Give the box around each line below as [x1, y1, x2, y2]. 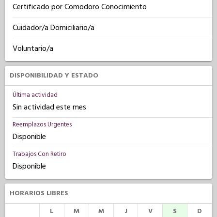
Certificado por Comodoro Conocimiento [13, 1, 147, 12]
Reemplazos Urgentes [13, 120, 72, 129]
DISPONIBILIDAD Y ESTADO [10, 71, 98, 80]
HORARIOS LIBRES [10, 188, 68, 198]
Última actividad [13, 91, 58, 99]
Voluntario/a [13, 43, 53, 54]
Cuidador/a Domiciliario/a [13, 22, 94, 33]
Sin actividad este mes [13, 102, 86, 112]
